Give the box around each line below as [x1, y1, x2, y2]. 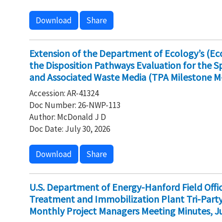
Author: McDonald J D [29, 111, 106, 122]
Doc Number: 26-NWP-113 [29, 100, 120, 111]
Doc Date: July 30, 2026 [29, 123, 110, 134]
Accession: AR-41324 [29, 88, 99, 99]
